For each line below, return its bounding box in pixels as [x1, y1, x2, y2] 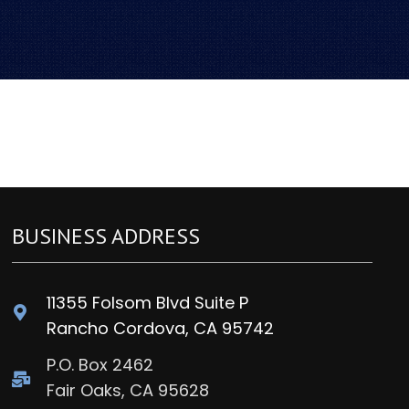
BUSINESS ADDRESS [12, 222, 201, 250]
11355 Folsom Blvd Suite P [47, 291, 249, 314]
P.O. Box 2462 [47, 353, 154, 376]
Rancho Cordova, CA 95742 [47, 317, 275, 340]
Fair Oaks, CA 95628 [47, 379, 210, 402]
